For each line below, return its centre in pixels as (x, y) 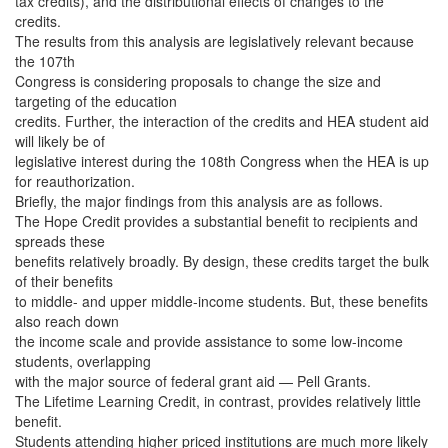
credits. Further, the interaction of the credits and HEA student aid (222, 121)
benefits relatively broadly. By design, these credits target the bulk (222, 261)
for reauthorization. (75, 181)
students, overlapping (83, 361)
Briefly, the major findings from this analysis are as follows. (199, 201)
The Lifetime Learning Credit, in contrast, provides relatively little (218, 401)
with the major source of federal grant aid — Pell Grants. (193, 381)
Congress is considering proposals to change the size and (198, 81)
